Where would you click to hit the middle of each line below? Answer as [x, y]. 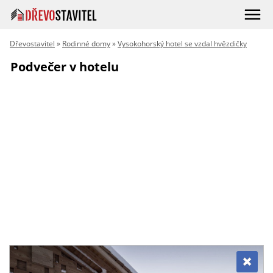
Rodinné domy [86, 44]
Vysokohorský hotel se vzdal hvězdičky [182, 44]
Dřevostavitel [32, 44]
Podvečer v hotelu [65, 67]
